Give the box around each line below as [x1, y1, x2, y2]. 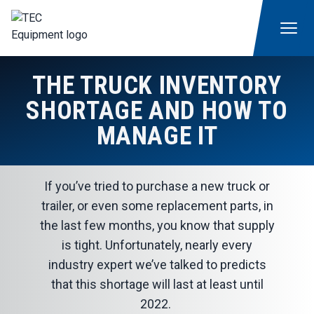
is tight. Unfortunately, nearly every [62, 238, 252, 252]
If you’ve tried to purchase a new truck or [44, 179, 270, 193]
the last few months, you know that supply [39, 218, 275, 233]
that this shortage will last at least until [50, 277, 264, 292]
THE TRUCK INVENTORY [32, 71, 282, 100]
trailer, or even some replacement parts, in [41, 198, 273, 213]
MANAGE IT [96, 121, 218, 151]
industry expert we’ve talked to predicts [48, 257, 266, 272]
